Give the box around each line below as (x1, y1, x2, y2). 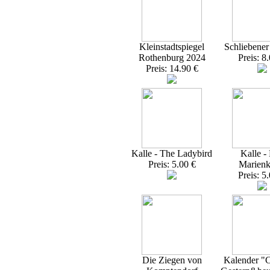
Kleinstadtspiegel (139, 42, 204, 52)
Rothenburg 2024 (138, 52, 206, 63)
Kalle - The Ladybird (131, 148, 212, 159)
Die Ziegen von (142, 255, 202, 265)
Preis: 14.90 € (145, 63, 198, 74)
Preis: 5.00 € (148, 159, 196, 169)
